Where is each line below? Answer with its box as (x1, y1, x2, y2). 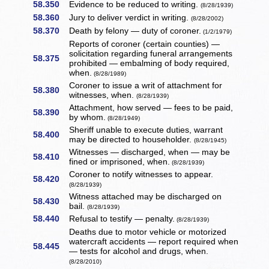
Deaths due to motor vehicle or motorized (69, 227, 227, 237)
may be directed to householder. (69, 134, 195, 145)
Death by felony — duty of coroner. (69, 26, 202, 36)
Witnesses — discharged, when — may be (69, 147, 231, 157)
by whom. (69, 112, 106, 122)
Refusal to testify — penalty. (69, 214, 175, 224)
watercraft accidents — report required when (69, 237, 239, 247)
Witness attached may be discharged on (69, 192, 222, 202)
